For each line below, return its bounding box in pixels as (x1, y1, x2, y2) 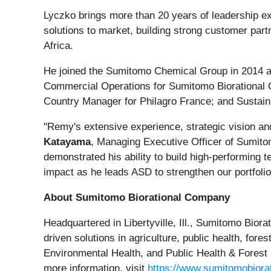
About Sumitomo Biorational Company (44, 192, 230, 204)
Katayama (44, 136, 91, 148)
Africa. (44, 40, 73, 52)
